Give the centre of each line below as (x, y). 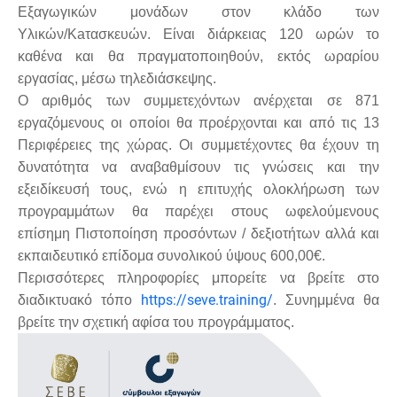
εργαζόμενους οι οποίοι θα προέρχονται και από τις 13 (198, 122)
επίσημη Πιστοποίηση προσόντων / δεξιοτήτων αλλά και (198, 233)
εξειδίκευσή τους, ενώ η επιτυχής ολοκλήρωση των (198, 189)
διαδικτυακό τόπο (79, 300)
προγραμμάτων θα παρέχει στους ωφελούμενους (198, 211)
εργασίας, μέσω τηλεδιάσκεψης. (117, 78)
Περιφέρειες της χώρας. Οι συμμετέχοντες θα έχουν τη (198, 144)
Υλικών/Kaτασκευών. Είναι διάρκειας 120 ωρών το (198, 34)
